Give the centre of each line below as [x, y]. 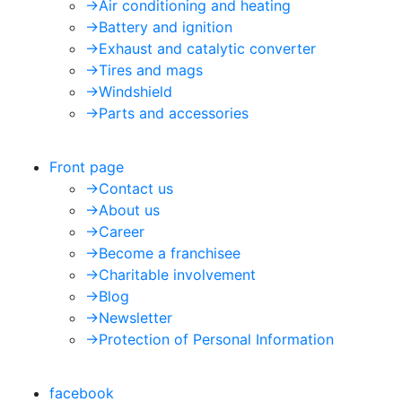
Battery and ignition [166, 27]
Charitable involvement [177, 275]
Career [122, 232]
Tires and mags [151, 70]
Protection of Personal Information [216, 339]
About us [129, 210]
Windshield [135, 92]
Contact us [136, 188]
